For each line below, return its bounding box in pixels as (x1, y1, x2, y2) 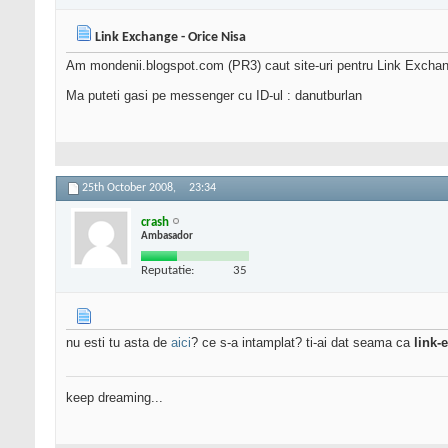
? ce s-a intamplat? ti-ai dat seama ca (191, 335, 414, 351)
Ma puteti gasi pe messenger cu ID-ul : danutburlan (66, 88, 362, 104)
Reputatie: (141, 263, 194, 277)
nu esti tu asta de (66, 335, 171, 351)
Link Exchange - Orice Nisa (95, 30, 246, 46)
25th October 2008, (82, 182, 179, 195)
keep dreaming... (66, 390, 163, 406)
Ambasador (141, 230, 193, 242)
